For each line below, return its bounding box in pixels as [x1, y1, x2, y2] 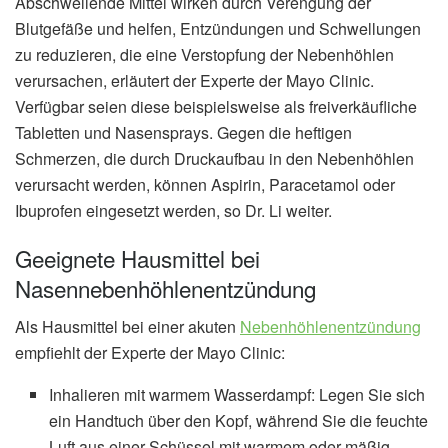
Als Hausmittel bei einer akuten [15, 315, 240, 339]
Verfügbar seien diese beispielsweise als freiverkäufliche [15, 95, 417, 119]
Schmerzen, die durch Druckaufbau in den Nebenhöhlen [15, 147, 414, 171]
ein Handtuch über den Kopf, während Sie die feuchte [49, 409, 429, 433]
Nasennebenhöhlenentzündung [15, 272, 316, 305]
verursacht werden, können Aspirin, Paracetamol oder [15, 173, 395, 197]
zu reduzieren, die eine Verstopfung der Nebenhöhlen [15, 43, 394, 67]
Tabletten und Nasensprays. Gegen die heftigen [15, 121, 352, 145]
